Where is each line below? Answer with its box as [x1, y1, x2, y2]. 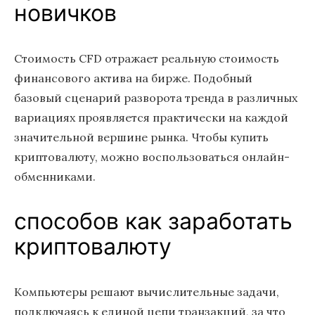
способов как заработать [14, 207, 292, 235]
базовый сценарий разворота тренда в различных [14, 91, 297, 105]
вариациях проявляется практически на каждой [14, 110, 288, 124]
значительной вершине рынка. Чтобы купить [14, 130, 269, 144]
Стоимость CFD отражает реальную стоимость [14, 51, 279, 65]
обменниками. [14, 169, 96, 184]
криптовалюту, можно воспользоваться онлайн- [14, 150, 290, 164]
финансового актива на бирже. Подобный [14, 71, 252, 85]
